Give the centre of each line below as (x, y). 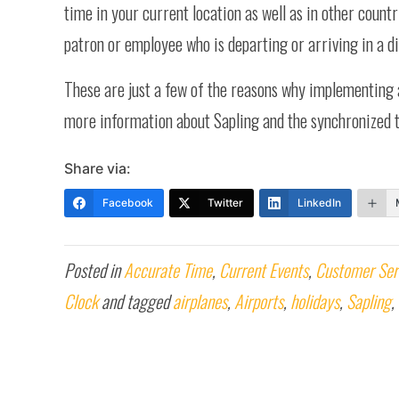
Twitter (225, 202)
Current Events (264, 270)
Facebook (128, 202)
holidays (315, 301)
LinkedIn (319, 202)
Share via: (98, 168)
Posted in (94, 270)
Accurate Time (168, 270)
